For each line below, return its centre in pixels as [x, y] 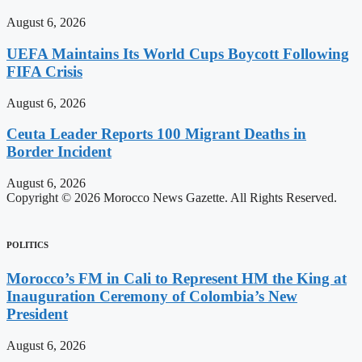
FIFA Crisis [44, 71]
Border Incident [59, 152]
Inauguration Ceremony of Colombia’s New [152, 296]
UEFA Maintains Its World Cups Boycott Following [178, 53]
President [37, 314]
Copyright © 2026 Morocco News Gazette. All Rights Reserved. [172, 197]
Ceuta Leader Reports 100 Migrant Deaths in [156, 134]
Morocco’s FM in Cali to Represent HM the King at [177, 278]
